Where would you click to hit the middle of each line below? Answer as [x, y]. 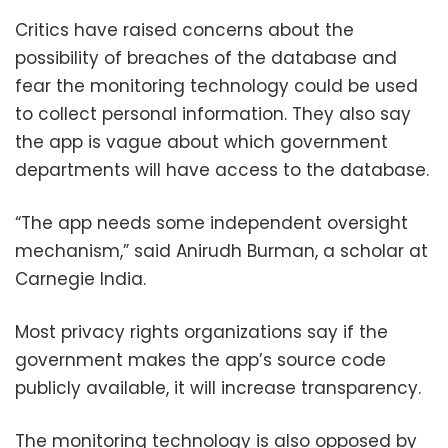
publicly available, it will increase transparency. [218, 388]
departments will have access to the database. [222, 170]
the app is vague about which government [201, 142]
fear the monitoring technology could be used [216, 86]
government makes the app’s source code [200, 360]
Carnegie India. [80, 279]
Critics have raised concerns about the [184, 30]
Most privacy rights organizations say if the [201, 332]
